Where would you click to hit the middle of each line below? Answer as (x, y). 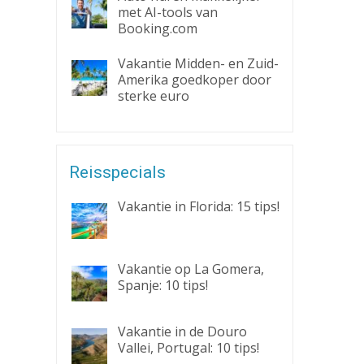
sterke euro (153, 96)
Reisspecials (117, 172)
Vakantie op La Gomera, (191, 269)
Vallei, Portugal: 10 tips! (188, 348)
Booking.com (157, 28)
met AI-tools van (167, 12)
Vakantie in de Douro (182, 331)
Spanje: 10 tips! (162, 285)
